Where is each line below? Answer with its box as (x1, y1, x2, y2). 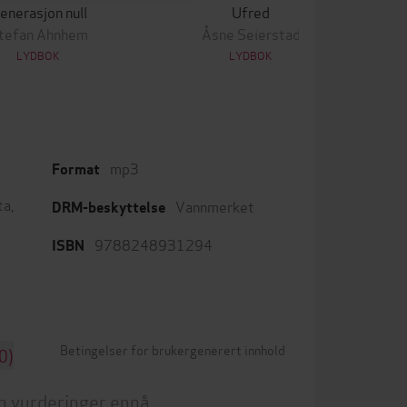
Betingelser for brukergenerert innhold (60, 340, 285, 359)
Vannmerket (175, 195, 254, 216)
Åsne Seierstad (201, 23, 301, 44)
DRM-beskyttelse (52, 198, 165, 217)
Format (52, 160, 100, 179)
